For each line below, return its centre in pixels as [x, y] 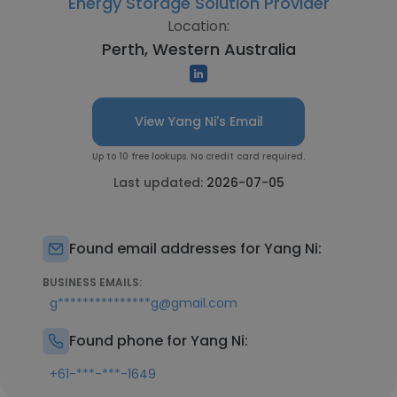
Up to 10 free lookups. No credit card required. [198, 156]
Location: [198, 26]
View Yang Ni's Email [198, 121]
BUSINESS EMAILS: [92, 282]
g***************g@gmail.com [144, 303]
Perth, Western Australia [198, 49]
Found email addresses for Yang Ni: [195, 249]
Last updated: [160, 183]
